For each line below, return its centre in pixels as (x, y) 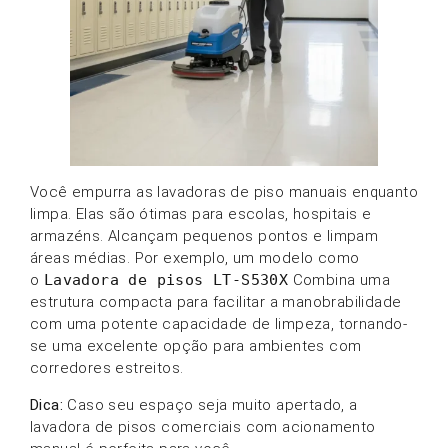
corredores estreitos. (107, 368)
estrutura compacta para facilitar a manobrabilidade (216, 302)
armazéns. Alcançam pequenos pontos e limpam (204, 236)
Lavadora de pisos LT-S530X (166, 280)
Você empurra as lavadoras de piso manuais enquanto (224, 192)
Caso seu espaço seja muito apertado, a (210, 404)
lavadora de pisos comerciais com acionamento (203, 426)
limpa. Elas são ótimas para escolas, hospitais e (201, 214)
